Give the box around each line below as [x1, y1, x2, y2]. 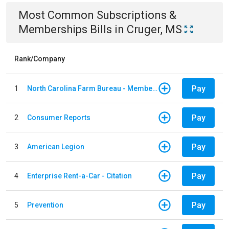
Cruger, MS [127, 23, 182, 36]
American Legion [27, 142, 84, 151]
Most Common [18, 9, 97, 21]
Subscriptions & [97, 9, 176, 21]
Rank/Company [14, 55, 65, 63]
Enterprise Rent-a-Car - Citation [27, 171, 132, 180]
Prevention [27, 200, 63, 209]
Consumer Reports [27, 113, 90, 122]
